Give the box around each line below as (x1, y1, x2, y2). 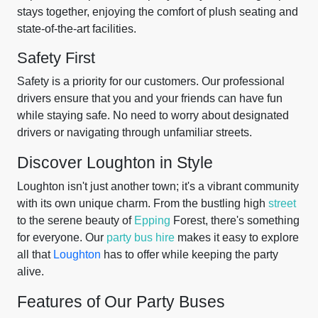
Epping (134, 214, 170, 226)
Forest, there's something (170, 214, 300, 226)
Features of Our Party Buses (17, 292, 225, 311)
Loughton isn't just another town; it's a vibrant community (17, 180, 299, 192)
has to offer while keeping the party (101, 248, 278, 261)
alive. (17, 265, 44, 278)
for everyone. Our (17, 231, 106, 243)
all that (17, 248, 53, 261)
